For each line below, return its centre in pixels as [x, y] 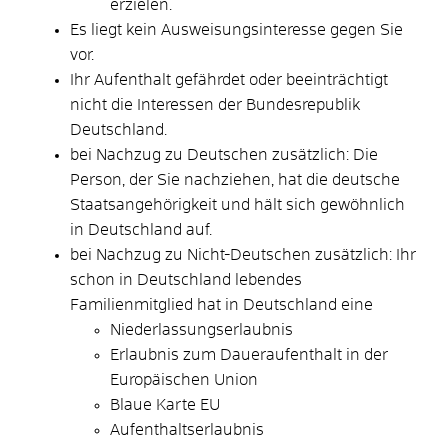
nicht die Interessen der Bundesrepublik [215, 104]
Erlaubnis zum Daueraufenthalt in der [249, 354]
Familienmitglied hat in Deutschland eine [221, 304]
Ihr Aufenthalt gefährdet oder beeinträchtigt [229, 79]
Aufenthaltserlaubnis [187, 429]
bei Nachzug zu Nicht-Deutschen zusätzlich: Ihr [243, 254]
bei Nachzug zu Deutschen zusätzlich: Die [224, 154]
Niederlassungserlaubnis [201, 329]
